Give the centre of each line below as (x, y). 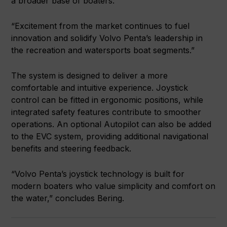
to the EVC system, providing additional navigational (110, 137)
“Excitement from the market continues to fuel (101, 26)
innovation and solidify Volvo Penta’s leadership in (107, 38)
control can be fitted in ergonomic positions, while (107, 100)
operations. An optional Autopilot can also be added (111, 124)
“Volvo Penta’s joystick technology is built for (98, 174)
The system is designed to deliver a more (90, 76)
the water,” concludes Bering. (68, 198)
